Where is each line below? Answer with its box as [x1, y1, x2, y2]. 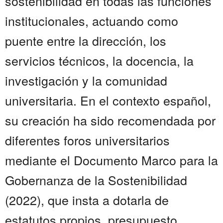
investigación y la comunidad [5, 71, 167, 90]
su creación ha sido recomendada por [5, 111, 216, 129]
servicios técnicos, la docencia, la [5, 51, 194, 70]
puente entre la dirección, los [5, 31, 166, 50]
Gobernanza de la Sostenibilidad [5, 171, 187, 189]
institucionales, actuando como [5, 11, 178, 30]
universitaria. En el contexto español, [5, 91, 211, 110]
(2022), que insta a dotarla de [5, 191, 169, 209]
